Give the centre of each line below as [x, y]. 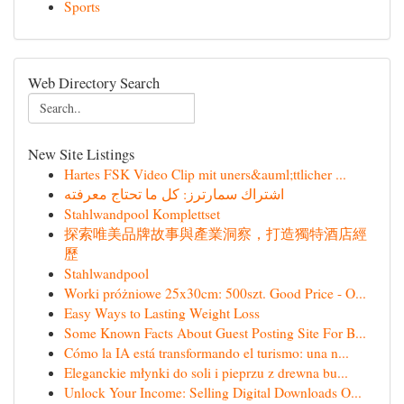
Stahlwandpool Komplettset [142, 214]
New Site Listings [81, 154]
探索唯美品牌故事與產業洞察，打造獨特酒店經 [216, 234]
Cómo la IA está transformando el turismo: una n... [207, 353]
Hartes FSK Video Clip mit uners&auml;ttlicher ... [205, 174]
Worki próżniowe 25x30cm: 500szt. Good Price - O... [215, 293]
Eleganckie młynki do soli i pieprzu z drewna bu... [206, 372]
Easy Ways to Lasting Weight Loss [162, 313]
